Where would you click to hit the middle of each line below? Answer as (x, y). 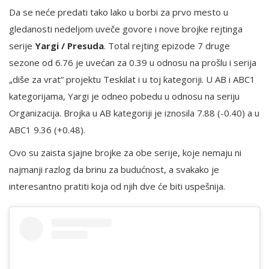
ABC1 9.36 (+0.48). (47, 130)
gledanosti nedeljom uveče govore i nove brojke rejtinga (126, 29)
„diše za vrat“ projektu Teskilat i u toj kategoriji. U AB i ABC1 (132, 80)
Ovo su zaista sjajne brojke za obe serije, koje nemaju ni (125, 153)
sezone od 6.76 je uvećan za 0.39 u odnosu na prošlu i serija (133, 63)
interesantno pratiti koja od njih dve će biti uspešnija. (117, 186)
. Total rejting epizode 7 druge (167, 46)
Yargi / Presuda (69, 46)
